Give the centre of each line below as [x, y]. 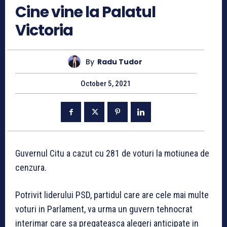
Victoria [44, 31]
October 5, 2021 [106, 84]
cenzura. [31, 168]
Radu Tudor [120, 62]
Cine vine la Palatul [85, 12]
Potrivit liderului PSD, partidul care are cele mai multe [112, 195]
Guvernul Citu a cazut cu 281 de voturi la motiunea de [112, 154]
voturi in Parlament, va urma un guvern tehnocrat [104, 209]
